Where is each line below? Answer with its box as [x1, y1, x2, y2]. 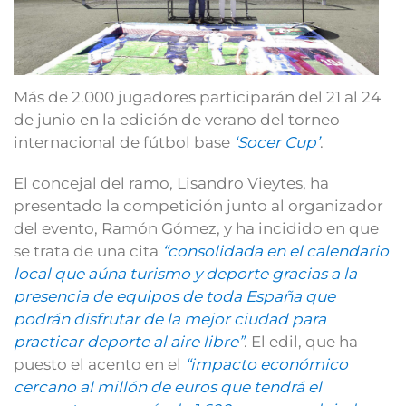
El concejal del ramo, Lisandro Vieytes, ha [14, 173, 329, 192]
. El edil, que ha [244, 332, 358, 351]
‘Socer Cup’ [234, 132, 320, 151]
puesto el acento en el [14, 354, 185, 373]
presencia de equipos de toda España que [14, 286, 335, 305]
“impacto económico [185, 354, 348, 373]
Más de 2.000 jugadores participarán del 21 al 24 [14, 87, 381, 106]
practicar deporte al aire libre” [14, 332, 244, 351]
